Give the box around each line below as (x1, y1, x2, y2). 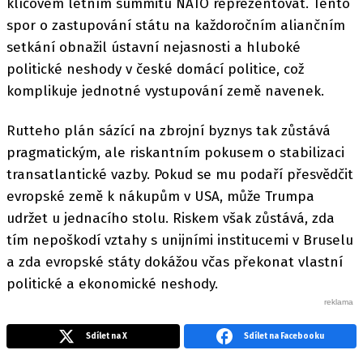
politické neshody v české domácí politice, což (6, 61, 304, 79)
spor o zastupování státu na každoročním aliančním (6, 17, 345, 35)
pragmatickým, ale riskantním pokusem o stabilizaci (6, 143, 344, 161)
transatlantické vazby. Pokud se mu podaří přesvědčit (6, 165, 353, 183)
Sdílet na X (86, 331, 128, 341)
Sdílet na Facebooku (243, 331, 324, 341)
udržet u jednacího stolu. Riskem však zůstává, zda (6, 209, 335, 227)
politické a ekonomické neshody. (6, 275, 218, 293)
